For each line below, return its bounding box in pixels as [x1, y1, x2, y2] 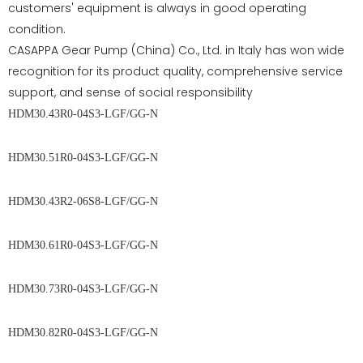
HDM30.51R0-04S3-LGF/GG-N [8, 152, 352, 164]
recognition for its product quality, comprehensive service [8, 63, 343, 79]
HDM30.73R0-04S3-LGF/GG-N [8, 283, 352, 295]
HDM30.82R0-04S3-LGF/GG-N [8, 327, 352, 339]
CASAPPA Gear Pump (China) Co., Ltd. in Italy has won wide [8, 42, 344, 58]
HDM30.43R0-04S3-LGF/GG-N [8, 108, 352, 120]
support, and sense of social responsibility [8, 84, 253, 100]
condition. [8, 21, 66, 37]
